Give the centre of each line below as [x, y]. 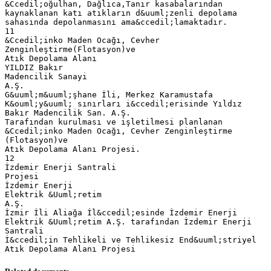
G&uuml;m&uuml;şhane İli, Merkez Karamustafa [109, 94]
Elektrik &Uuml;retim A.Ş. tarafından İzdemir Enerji [128, 221]
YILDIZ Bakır [34, 67]
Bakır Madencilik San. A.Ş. [68, 113]
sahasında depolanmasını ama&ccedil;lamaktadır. [116, 22]
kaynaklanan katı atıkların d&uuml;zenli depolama [121, 13]
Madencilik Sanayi [46, 76]
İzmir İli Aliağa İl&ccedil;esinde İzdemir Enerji [121, 212]
